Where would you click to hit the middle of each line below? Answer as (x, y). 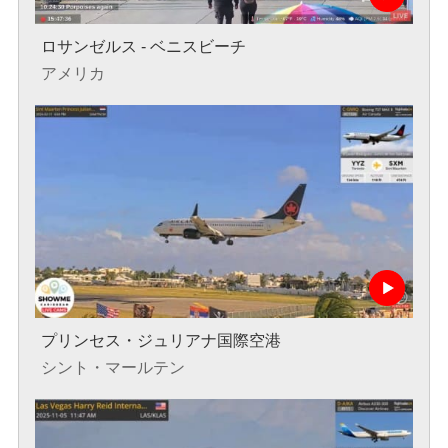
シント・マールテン (112, 367)
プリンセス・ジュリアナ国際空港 (160, 340)
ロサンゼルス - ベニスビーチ (143, 47)
